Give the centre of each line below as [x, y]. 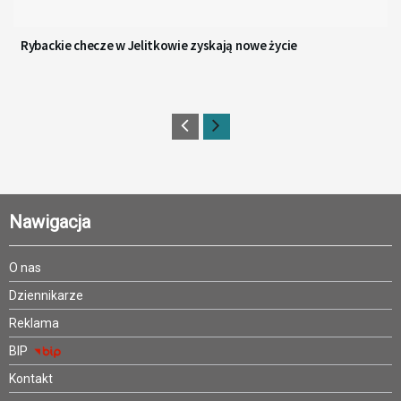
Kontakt [31, 379]
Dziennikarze [46, 296]
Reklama [34, 324]
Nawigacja [50, 222]
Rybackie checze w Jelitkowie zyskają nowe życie [159, 46]
